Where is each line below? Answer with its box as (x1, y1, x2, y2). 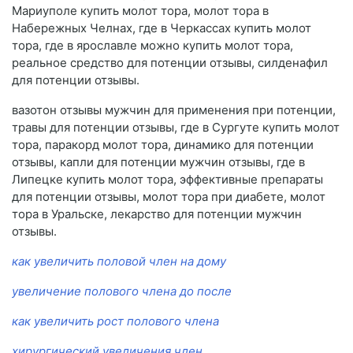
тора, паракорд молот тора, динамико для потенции (12, 137, 314, 153)
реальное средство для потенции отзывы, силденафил (12, 55, 328, 71)
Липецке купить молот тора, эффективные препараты (12, 172, 323, 188)
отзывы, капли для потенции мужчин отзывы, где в (12, 154, 305, 170)
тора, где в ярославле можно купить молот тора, (12, 38, 293, 54)
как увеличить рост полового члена (12, 314, 219, 329)
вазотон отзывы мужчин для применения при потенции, (12, 102, 336, 118)
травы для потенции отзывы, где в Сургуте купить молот (12, 120, 340, 136)
